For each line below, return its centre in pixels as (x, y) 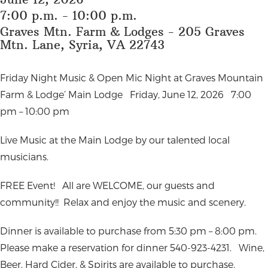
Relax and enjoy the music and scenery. (155, 202)
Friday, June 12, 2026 (180, 94)
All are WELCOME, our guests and (138, 185)
